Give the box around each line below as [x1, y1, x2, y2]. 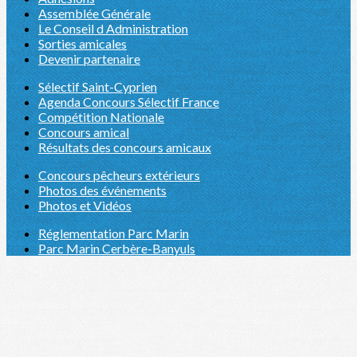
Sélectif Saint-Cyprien [38, 79, 157, 94]
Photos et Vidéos [38, 198, 131, 213]
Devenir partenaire [38, 51, 140, 66]
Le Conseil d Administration [38, 21, 188, 36]
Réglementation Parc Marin [38, 226, 189, 241]
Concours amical [38, 124, 129, 139]
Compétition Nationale [38, 109, 164, 124]
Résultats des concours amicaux [38, 139, 211, 155]
